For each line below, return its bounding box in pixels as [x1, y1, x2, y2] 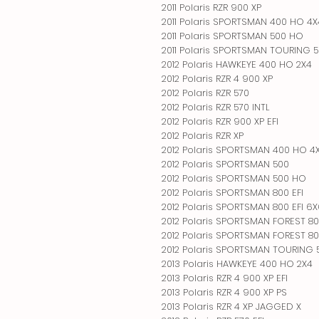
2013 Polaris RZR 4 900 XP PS [162, 285, 287, 299]
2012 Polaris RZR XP [162, 128, 244, 142]
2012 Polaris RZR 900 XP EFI [162, 114, 278, 128]
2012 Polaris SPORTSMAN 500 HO [162, 171, 306, 185]
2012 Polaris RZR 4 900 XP [162, 71, 273, 85]
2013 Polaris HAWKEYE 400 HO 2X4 [162, 256, 313, 271]
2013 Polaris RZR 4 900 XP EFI [162, 271, 288, 285]
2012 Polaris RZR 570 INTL [162, 100, 269, 114]
